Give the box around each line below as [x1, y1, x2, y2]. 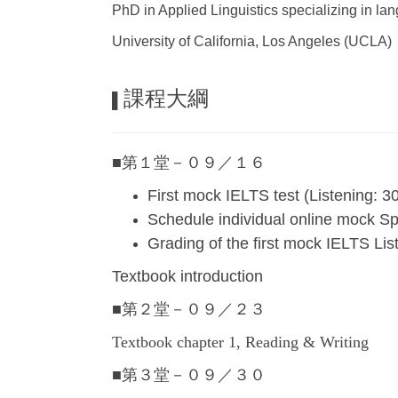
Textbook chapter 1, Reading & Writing [112, 333, 369, 352]
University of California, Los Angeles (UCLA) [112, 34, 392, 50]
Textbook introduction [112, 267, 263, 286]
